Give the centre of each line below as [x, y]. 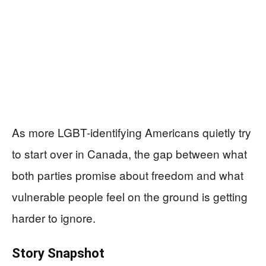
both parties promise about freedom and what [128, 175]
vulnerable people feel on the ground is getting [130, 197]
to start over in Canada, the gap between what [129, 154]
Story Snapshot [58, 254]
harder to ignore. [54, 218]
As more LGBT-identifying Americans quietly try [132, 132]
